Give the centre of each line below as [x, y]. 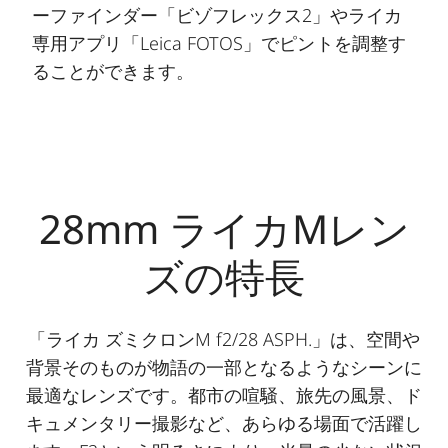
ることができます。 [113, 71]
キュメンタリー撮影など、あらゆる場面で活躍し [224, 423]
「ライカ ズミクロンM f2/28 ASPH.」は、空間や [224, 339]
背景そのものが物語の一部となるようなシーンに [224, 367]
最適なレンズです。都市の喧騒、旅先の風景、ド [224, 395]
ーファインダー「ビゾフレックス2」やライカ [217, 15]
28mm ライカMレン [224, 229]
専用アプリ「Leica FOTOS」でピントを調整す [219, 43]
